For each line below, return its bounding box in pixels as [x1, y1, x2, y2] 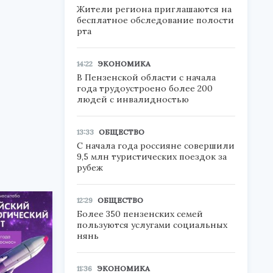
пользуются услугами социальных [77, 219, 227, 230]
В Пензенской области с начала [77, 72, 216, 83]
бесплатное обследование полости [77, 15, 234, 26]
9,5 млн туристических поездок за [77, 151, 227, 162]
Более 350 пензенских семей [77, 208, 203, 219]
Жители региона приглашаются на [77, 4, 232, 15]
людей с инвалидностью [77, 94, 189, 105]
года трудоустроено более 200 [77, 83, 213, 94]
